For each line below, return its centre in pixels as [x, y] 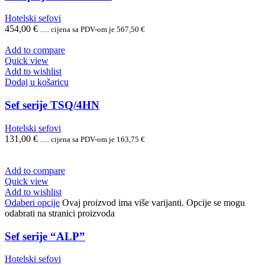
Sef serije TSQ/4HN [52, 105]
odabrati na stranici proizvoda [60, 213]
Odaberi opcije [32, 202]
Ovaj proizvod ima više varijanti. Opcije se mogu [153, 202]
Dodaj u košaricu [37, 82]
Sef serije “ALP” [45, 236]
